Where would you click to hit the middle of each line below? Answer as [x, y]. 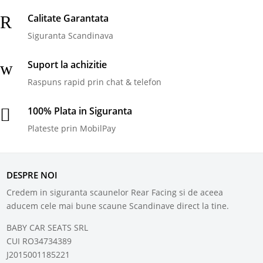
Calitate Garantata [68, 18]
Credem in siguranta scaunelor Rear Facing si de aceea [115, 192]
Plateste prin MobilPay [72, 128]
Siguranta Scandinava [70, 36]
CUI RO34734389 [39, 241]
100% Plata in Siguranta [80, 111]
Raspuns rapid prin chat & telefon [95, 82]
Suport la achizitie [67, 65]
